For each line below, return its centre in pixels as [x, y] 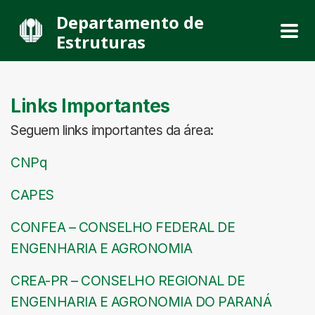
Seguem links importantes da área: [112, 130]
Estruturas [101, 42]
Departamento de [130, 22]
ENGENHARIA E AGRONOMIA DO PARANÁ [141, 302]
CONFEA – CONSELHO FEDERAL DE [123, 227]
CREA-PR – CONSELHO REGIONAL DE [128, 281]
